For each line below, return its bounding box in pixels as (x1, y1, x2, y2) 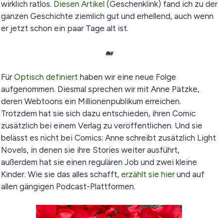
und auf (174, 169, 204, 179)
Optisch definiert (14, 72, 78, 82)
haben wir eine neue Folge (77, 72, 176, 82)
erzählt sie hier (121, 169, 175, 179)
